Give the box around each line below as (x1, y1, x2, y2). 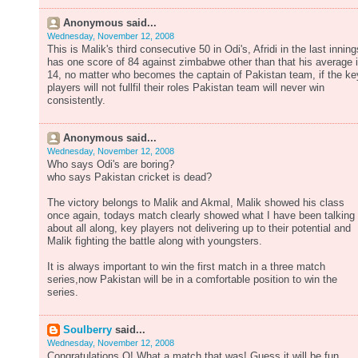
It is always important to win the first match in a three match (47, 261, 325, 272)
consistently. (47, 95, 105, 106)
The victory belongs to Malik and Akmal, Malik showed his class (47, 197, 344, 209)
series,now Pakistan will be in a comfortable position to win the (47, 274, 337, 285)
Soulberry (63, 324, 112, 336)
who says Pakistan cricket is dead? (47, 172, 212, 183)
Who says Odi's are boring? (47, 159, 174, 170)
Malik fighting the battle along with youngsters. (47, 236, 262, 247)
